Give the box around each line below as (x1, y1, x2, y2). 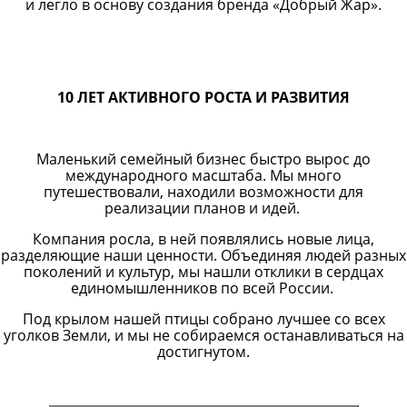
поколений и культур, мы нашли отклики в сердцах (24, 262, 383, 282)
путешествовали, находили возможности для (44, 182, 363, 202)
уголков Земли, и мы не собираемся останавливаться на (3, 325, 404, 345)
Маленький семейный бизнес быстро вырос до (36, 149, 371, 169)
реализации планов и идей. (104, 198, 303, 218)
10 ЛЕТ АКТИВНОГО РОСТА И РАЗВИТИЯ (57, 87, 350, 107)
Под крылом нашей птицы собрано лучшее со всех (22, 309, 385, 329)
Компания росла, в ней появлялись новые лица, (33, 229, 374, 249)
